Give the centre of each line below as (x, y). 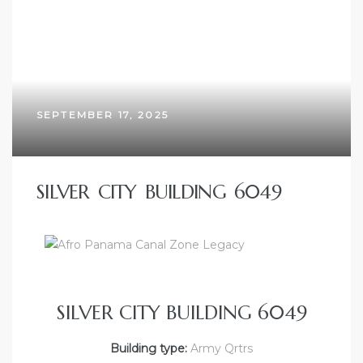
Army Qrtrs (220, 348)
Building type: (149, 348)
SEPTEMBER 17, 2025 (102, 114)
